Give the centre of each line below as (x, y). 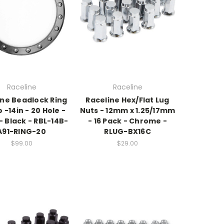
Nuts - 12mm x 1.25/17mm (127, 111)
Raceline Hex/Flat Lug (127, 100)
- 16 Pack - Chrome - (127, 121)
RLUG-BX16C (127, 132)
